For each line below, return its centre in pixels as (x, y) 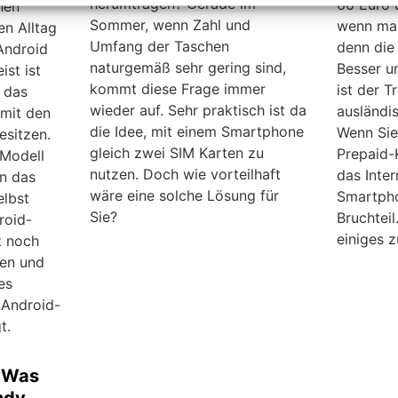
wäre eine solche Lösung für (185, 196)
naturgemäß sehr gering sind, (188, 68)
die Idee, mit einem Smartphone (197, 132)
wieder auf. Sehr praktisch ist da (199, 111)
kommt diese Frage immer (178, 89)
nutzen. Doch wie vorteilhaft (186, 175)
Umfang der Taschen (160, 47)
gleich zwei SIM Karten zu (177, 153)
